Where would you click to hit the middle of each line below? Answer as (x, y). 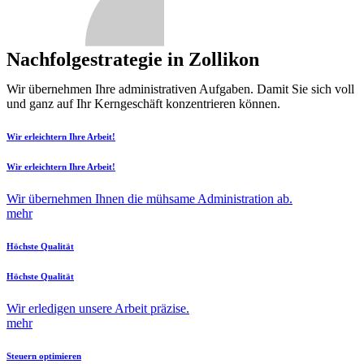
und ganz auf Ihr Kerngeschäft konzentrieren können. (143, 104)
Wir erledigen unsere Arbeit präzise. (98, 308)
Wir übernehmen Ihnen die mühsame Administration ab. (149, 198)
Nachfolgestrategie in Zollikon (133, 59)
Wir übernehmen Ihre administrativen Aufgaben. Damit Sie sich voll (180, 89)
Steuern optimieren (44, 355)
